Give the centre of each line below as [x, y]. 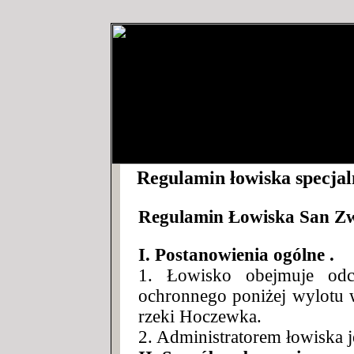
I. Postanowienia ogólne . [236, 254]
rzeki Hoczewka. [200, 316]
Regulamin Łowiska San [236, 216]
